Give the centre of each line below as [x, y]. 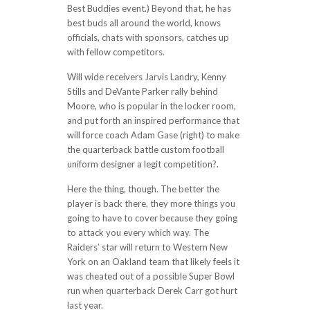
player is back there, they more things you [151, 203]
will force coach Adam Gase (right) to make [153, 135]
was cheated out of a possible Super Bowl [151, 276]
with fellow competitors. [116, 52]
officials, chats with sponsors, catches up [148, 37]
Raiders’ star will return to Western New [147, 247]
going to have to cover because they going [152, 218]
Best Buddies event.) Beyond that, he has [149, 8]
